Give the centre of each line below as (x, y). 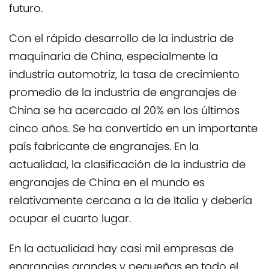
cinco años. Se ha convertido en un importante (133, 129)
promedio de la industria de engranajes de (123, 93)
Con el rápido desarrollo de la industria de (121, 39)
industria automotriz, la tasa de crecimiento (124, 75)
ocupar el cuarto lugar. (70, 219)
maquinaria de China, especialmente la (113, 57)
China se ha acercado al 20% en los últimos (124, 111)
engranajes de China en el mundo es (107, 183)
